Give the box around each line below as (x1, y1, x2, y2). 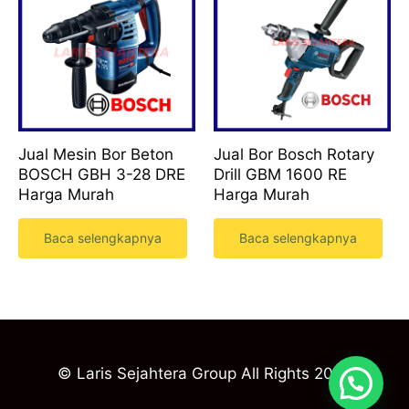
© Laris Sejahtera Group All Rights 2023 (57, 363, 352, 383)
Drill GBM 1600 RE (214, 164, 347, 184)
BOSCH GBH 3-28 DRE (18, 164, 185, 184)
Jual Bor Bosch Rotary (214, 144, 374, 163)
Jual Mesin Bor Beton (18, 144, 173, 163)
